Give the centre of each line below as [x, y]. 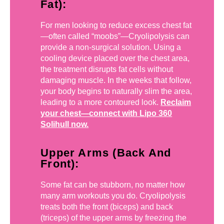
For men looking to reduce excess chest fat [116, 25]
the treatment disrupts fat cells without [107, 69]
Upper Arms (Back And [106, 152]
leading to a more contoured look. [101, 102]
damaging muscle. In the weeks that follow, [116, 80]
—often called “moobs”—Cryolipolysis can [115, 36]
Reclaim [176, 102]
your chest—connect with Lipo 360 [106, 113]
